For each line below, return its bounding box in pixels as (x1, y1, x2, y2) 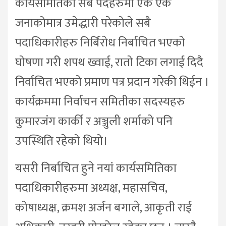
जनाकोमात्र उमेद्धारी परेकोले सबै (15, 13, 151, 34)
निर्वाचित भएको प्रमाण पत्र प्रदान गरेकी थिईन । (15, 72, 209, 93)
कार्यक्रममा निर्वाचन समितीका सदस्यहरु (15, 92, 185, 112)
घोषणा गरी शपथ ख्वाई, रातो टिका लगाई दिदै (15, 52, 203, 73)
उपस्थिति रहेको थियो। (15, 131, 108, 152)
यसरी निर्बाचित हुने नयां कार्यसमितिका (15, 158, 177, 179)
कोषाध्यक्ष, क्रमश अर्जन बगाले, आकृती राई (15, 198, 192, 218)
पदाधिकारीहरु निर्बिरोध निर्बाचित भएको (15, 33, 185, 53)
